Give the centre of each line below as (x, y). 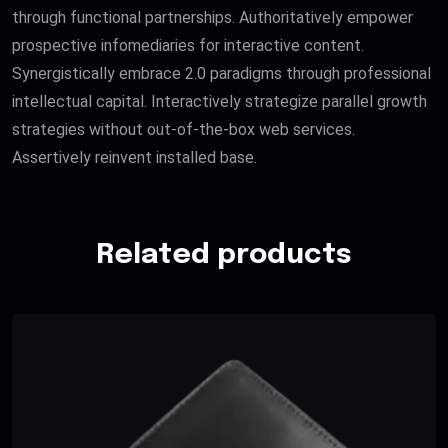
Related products (224, 255)
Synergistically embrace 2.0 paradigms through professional (221, 74)
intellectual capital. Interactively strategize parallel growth (219, 102)
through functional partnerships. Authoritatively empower (212, 18)
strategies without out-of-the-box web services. (183, 130)
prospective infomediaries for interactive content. (188, 46)
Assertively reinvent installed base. (134, 158)
